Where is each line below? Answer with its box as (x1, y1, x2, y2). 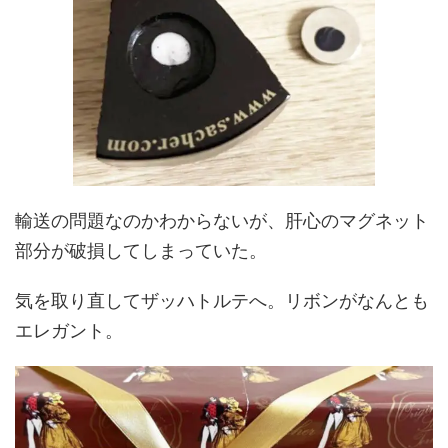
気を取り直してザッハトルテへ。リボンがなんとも (15, 290, 429, 312)
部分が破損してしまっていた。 (15, 240, 267, 262)
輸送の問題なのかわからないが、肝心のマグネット (15, 210, 429, 232)
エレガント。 (15, 320, 123, 342)
